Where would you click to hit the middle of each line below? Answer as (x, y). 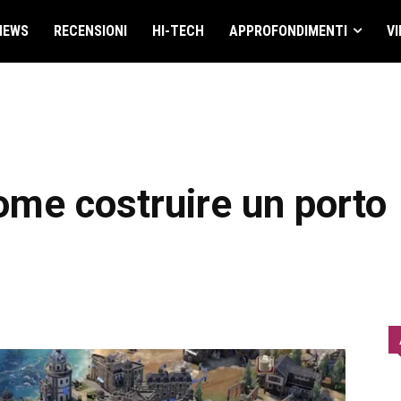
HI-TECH (178, 31)
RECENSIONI (90, 31)
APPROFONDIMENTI (288, 31)
